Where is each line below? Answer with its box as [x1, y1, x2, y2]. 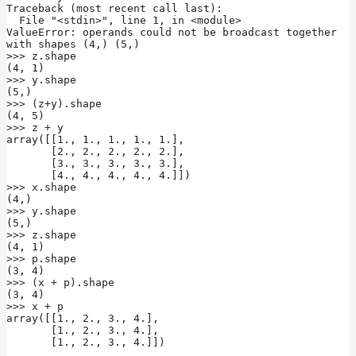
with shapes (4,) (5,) [6, 37, 140, 50]
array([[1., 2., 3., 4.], [6, 311, 159, 324]
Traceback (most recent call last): [6, 2, 222, 14]
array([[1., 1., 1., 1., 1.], [6, 133, 184, 145]
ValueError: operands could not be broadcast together [6, 25, 337, 38]
